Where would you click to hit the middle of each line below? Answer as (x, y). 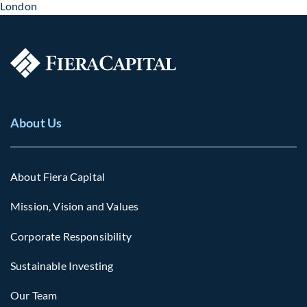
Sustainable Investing (62, 265)
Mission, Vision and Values (75, 206)
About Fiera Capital (58, 177)
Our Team (34, 295)
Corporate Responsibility (71, 236)
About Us (36, 123)
